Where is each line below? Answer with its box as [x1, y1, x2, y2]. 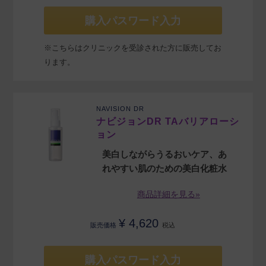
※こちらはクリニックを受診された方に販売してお [44, 43, 221, 53]
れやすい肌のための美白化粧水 [102, 163, 227, 174]
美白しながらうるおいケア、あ [102, 149, 227, 160]
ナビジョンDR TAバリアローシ [96, 116, 240, 127]
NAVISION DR [96, 105, 145, 113]
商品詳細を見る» [137, 189, 200, 199]
